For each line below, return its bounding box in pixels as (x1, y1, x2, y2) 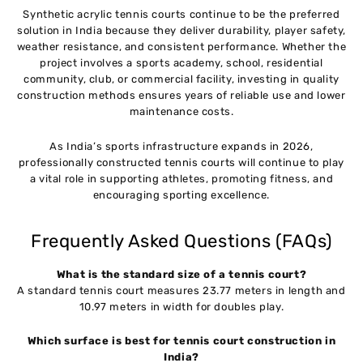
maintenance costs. (129, 105, 234, 118)
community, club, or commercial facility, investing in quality (23, 73, 340, 86)
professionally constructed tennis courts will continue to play (18, 156, 345, 169)
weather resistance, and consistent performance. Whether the (16, 41, 347, 53)
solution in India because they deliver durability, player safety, (16, 24, 346, 37)
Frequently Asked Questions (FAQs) (31, 230, 332, 253)
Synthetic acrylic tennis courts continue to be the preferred (23, 8, 340, 21)
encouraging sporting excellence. (92, 188, 271, 201)
